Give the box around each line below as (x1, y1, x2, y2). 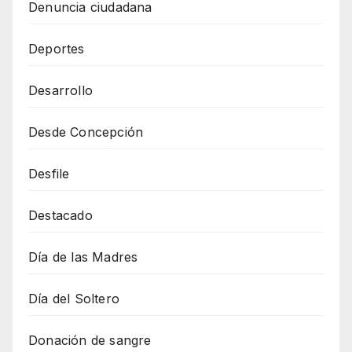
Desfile (28, 166, 70, 182)
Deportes (28, 41, 85, 57)
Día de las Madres (28, 249, 138, 266)
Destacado (28, 207, 93, 224)
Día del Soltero (28, 291, 119, 307)
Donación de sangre (28, 332, 152, 349)
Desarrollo (28, 82, 93, 99)
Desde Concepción (28, 124, 144, 141)
